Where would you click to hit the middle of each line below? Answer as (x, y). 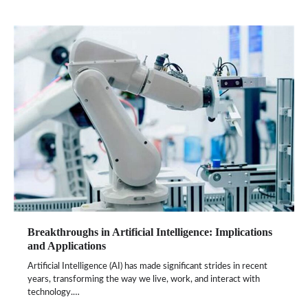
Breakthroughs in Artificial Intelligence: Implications (150, 232)
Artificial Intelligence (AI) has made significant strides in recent (147, 267)
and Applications (67, 246)
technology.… (54, 293)
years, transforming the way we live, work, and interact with (144, 280)
